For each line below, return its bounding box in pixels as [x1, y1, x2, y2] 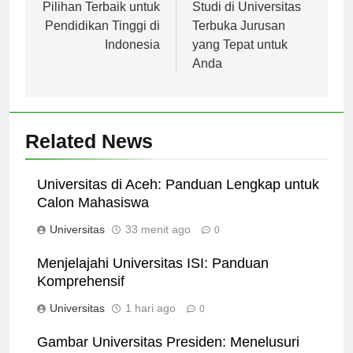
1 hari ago [125, 315, 176, 329]
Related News [25, 143, 153, 166]
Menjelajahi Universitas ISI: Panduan [37, 269, 269, 285]
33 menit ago [125, 236, 191, 250]
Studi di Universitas [192, 13, 301, 28]
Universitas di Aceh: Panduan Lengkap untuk [37, 190, 319, 206]
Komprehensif [37, 287, 124, 303]
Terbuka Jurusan [192, 32, 285, 46]
